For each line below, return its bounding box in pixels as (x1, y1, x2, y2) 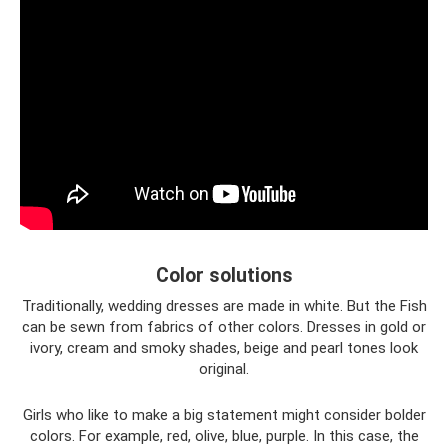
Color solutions (155, 264, 293, 288)
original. (199, 360, 249, 378)
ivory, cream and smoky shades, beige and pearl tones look (30, 339, 418, 357)
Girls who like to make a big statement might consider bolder (22, 406, 426, 424)
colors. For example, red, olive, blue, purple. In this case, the (29, 427, 419, 445)
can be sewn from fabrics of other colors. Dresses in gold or (22, 318, 426, 336)
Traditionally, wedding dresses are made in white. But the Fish (21, 297, 427, 315)
